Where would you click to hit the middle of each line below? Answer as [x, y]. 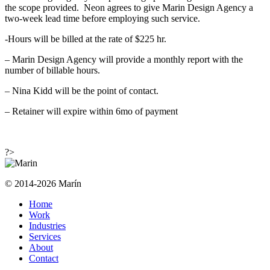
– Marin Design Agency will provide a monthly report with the [124, 59]
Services [45, 236]
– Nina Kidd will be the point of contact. [83, 90]
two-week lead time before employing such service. [102, 18]
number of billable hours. [52, 70]
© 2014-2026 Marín [43, 183]
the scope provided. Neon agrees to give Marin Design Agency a [129, 7]
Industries [47, 225]
